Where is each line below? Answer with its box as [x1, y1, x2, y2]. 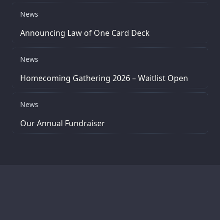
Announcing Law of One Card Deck [20, 27, 150, 39]
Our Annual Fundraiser [20, 118, 105, 129]
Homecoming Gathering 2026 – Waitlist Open [20, 73, 188, 84]
